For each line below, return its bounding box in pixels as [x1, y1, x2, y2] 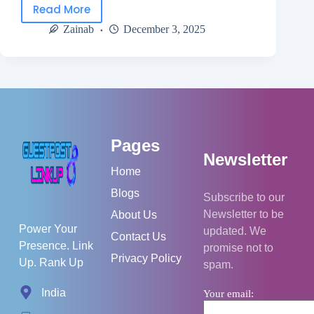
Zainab [63, 23, 94, 36]
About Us [111, 209, 158, 221]
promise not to [203, 242, 273, 254]
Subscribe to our [203, 191, 285, 204]
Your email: [203, 288, 254, 300]
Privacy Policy [111, 252, 182, 265]
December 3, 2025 [123, 23, 205, 36]
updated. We [203, 225, 266, 238]
